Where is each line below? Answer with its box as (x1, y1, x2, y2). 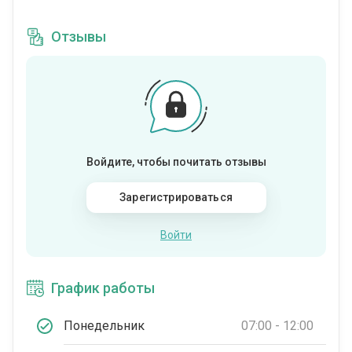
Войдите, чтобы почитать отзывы (86, 156, 266, 169)
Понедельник (64, 317, 145, 333)
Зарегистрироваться (119, 191, 233, 204)
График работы (51, 280, 155, 297)
